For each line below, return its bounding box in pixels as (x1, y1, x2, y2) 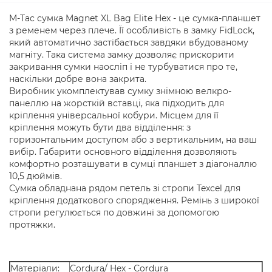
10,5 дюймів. (9, 171, 62, 182)
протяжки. (9, 219, 58, 230)
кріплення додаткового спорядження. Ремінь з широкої (9, 195, 259, 206)
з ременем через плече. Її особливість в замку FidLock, (9, 25, 254, 36)
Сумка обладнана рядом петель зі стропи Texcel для (9, 183, 240, 194)
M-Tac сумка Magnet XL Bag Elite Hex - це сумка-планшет (9, 13, 260, 24)
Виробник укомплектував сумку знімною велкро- (9, 86, 231, 97)
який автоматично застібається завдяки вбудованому (9, 37, 248, 48)
